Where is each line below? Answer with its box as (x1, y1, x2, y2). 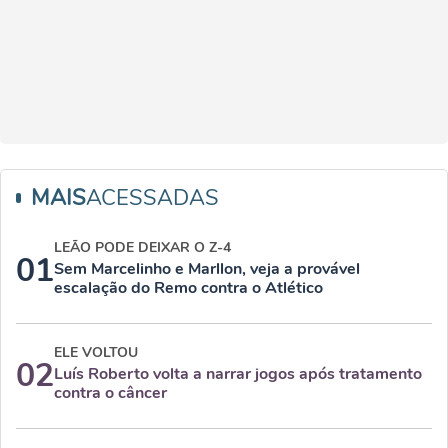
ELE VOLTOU (54, 343, 138, 362)
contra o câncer (54, 382, 167, 404)
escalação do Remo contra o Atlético (54, 277, 323, 299)
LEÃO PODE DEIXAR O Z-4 (54, 238, 231, 257)
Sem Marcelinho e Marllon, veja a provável (54, 258, 360, 280)
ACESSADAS (86, 183, 219, 213)
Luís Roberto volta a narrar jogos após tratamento (54, 363, 422, 385)
